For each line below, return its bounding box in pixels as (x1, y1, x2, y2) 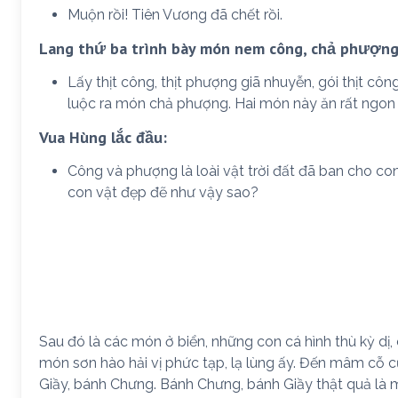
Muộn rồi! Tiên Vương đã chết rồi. (68, 5, 283, 23)
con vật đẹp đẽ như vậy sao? (68, 183, 259, 201)
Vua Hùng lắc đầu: (39, 126, 167, 147)
